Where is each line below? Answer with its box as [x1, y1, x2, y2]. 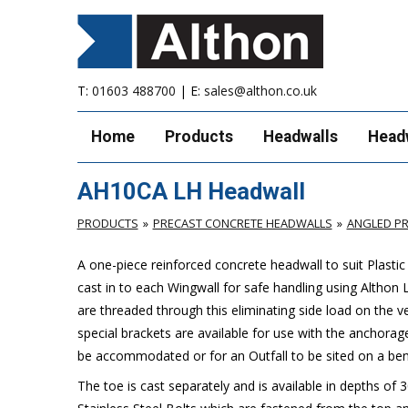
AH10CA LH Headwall [76, 177, 305, 205]
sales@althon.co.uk [203, 82, 317, 99]
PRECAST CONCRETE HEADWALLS [152, 214, 332, 231]
